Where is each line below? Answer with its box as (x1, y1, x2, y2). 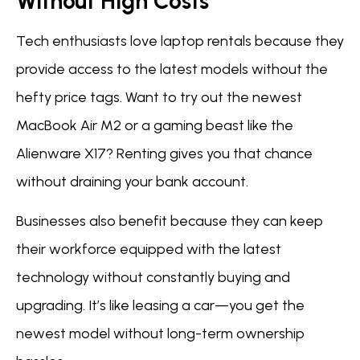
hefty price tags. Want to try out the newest (16, 88, 302, 106)
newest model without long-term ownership (16, 325, 305, 343)
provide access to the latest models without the (16, 59, 328, 78)
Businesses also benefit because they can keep (16, 212, 323, 231)
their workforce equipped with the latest (16, 240, 281, 259)
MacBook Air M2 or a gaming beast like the (16, 116, 293, 134)
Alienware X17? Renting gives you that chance (16, 144, 313, 162)
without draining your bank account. (16, 172, 248, 190)
